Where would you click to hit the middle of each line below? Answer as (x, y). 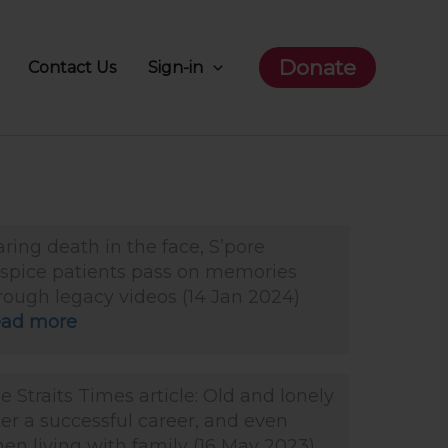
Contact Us (72, 67)
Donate (317, 68)
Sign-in (176, 67)
